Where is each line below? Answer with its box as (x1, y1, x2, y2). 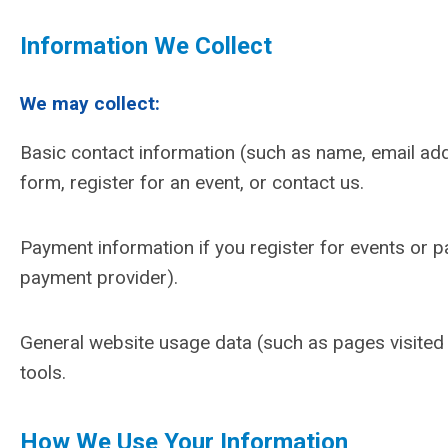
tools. (20, 361, 71, 384)
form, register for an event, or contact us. (20, 171, 364, 194)
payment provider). (20, 266, 178, 289)
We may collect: (20, 92, 160, 115)
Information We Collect (20, 32, 272, 60)
